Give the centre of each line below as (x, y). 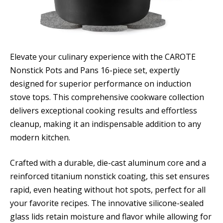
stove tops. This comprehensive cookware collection (107, 97)
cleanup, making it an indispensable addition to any (106, 124)
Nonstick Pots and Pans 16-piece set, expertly (95, 70)
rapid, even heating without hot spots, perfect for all (108, 190)
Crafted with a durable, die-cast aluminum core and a (108, 163)
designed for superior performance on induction (101, 83)
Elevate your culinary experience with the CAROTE (103, 56)
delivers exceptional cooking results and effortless (104, 110)
